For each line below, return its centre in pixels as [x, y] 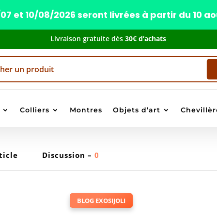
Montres [86, 110]
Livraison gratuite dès [88, 39]
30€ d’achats [146, 39]
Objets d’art [136, 110]
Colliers [34, 110]
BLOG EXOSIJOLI [101, 200]
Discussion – [68, 155]
